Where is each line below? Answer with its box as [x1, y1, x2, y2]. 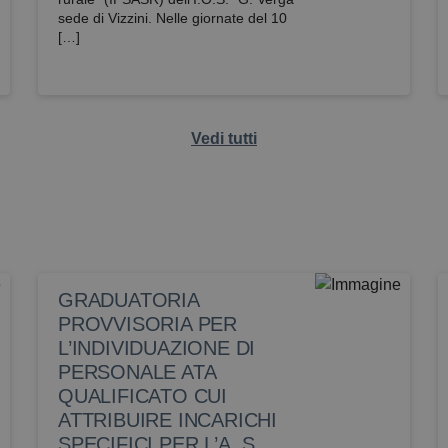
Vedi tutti [191, 130, 257, 147]
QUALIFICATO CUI [58, 385, 228, 407]
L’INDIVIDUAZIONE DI [58, 337, 256, 359]
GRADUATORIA [58, 289, 199, 311]
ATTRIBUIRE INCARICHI [58, 409, 278, 431]
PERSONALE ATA [58, 361, 216, 383]
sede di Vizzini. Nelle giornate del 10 [58, 10, 287, 26]
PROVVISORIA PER [58, 313, 238, 335]
